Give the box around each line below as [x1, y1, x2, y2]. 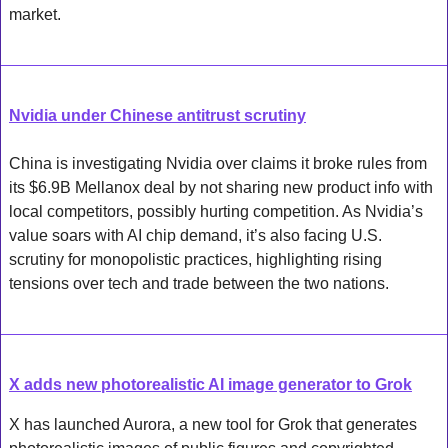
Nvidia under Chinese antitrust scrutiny [9, 106, 306, 124]
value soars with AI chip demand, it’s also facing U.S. [9, 226, 382, 244]
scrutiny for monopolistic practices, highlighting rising [9, 250, 382, 268]
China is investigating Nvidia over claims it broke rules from [9, 154, 427, 172]
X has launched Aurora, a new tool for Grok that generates [9, 415, 417, 433]
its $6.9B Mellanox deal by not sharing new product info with [9, 178, 433, 196]
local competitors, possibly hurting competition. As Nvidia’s [9, 202, 423, 220]
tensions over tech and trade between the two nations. [9, 274, 389, 292]
